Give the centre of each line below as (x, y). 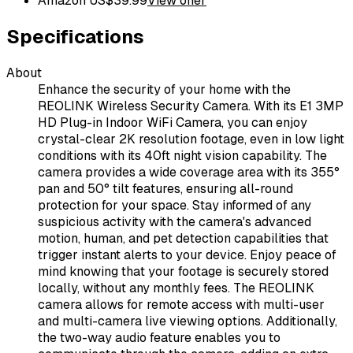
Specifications (75, 37)
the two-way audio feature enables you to (159, 338)
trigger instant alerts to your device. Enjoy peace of (187, 255)
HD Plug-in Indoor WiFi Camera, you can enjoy (173, 123)
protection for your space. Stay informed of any (175, 206)
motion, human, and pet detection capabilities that (183, 239)
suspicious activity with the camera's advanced (175, 222)
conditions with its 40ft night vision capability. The (182, 156)
